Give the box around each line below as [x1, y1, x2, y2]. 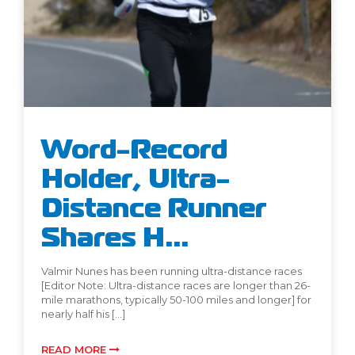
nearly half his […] [41, 307, 125, 321]
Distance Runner [41, 188, 266, 228]
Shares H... [41, 217, 189, 258]
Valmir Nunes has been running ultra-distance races [41, 265, 302, 278]
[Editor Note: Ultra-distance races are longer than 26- [41, 279, 311, 292]
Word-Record [41, 129, 227, 170]
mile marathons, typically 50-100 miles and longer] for [41, 293, 311, 307]
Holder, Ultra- [41, 158, 230, 199]
